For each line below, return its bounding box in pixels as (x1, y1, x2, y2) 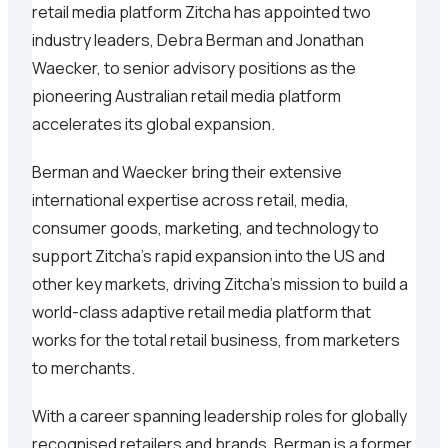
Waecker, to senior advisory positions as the (32, 57, 356, 80)
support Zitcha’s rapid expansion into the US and (32, 245, 385, 268)
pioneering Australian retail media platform (32, 85, 341, 108)
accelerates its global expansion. (32, 113, 275, 136)
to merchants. (32, 357, 135, 380)
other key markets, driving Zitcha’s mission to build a (32, 273, 408, 296)
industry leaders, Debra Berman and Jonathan (32, 29, 364, 52)
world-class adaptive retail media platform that (32, 301, 371, 324)
